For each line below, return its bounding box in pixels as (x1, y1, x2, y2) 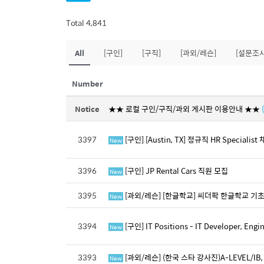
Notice (75, 102, 100, 115)
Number (71, 77, 103, 90)
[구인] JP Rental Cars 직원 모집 (123, 164, 228, 177)
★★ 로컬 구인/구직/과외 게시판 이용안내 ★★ (108, 102, 262, 115)
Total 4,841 (66, 16, 107, 29)
